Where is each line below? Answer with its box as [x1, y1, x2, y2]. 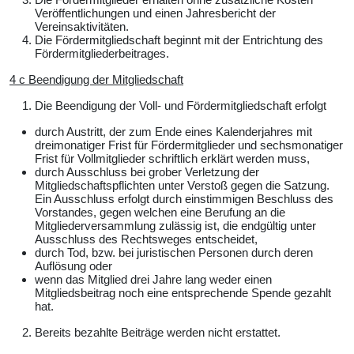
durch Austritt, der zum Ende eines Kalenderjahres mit [35, 124, 312, 138]
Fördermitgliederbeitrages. [35, 46, 169, 60]
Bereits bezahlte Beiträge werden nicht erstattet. [35, 325, 281, 339]
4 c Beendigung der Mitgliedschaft [9, 72, 183, 86]
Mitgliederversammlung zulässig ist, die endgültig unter [35, 218, 316, 232]
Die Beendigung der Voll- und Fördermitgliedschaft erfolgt [35, 98, 326, 112]
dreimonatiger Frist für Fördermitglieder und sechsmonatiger [35, 137, 343, 152]
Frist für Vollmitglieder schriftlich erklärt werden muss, [35, 151, 310, 165]
